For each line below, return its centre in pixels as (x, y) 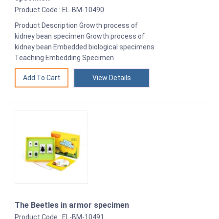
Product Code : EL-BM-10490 (59, 10)
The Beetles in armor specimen (72, 205)
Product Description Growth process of (76, 25)
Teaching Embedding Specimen (64, 57)
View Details (112, 77)
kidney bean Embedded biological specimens (85, 47)
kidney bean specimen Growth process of (80, 36)
